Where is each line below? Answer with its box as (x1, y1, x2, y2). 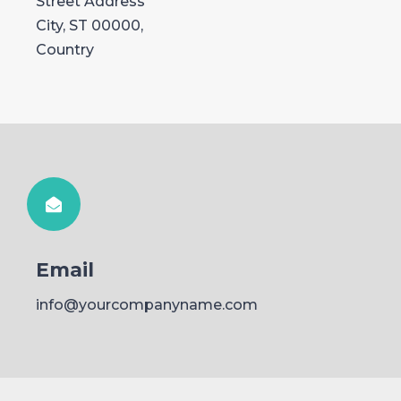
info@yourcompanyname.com (36, 295, 258, 313)
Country (36, 40, 94, 58)
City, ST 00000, (36, 16, 143, 34)
